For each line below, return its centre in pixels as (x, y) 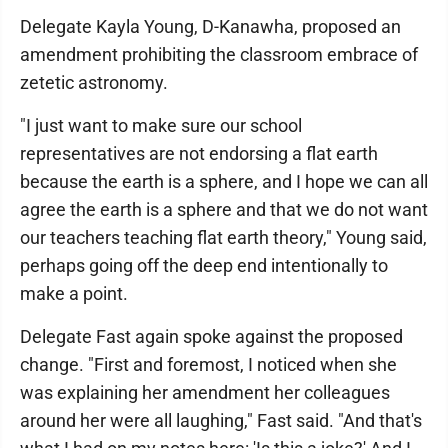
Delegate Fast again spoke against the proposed (211, 336)
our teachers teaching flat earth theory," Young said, (223, 237)
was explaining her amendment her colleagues (205, 392)
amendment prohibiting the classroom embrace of (219, 54)
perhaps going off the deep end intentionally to (204, 265)
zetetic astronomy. (94, 82)
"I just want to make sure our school (161, 125)
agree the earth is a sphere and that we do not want (224, 209)
